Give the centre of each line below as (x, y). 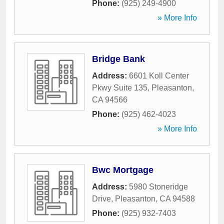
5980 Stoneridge (158, 187)
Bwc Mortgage (123, 170)
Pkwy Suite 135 (120, 88)
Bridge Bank (118, 59)
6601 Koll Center (159, 76)
